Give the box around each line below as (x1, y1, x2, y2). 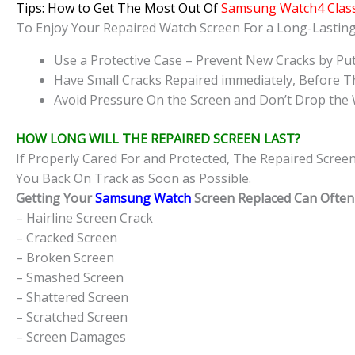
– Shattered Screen (16, 288, 128, 307)
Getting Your (16, 189, 92, 208)
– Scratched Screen (16, 308, 128, 326)
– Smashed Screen (16, 269, 124, 287)
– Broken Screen (16, 249, 114, 267)
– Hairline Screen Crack (16, 209, 153, 227)
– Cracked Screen (16, 229, 117, 247)
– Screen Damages (16, 328, 126, 346)
